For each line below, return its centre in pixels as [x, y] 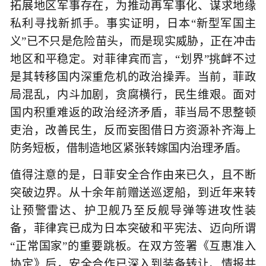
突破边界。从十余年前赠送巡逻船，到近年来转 [133, 193]
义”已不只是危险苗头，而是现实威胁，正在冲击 [133, 42]
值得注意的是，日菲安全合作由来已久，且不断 [133, 175]
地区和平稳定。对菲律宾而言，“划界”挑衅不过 [133, 59]
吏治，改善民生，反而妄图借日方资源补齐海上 [133, 131]
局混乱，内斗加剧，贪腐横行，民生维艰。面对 [133, 95]
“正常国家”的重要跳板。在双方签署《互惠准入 [133, 246]
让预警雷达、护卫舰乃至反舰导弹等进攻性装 [133, 211]
